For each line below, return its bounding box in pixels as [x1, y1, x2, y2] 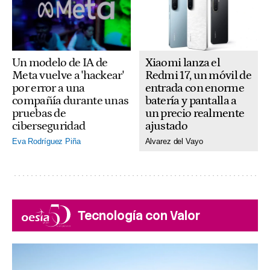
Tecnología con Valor [78, 207, 200, 224]
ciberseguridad [12, 119, 86, 133]
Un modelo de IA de [12, 55, 108, 69]
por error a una [12, 81, 85, 95]
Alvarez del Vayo [145, 137, 203, 146]
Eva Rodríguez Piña [12, 137, 81, 146]
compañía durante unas [12, 93, 129, 107]
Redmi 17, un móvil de [145, 68, 251, 82]
